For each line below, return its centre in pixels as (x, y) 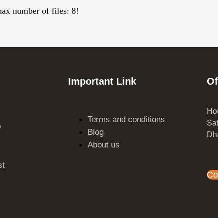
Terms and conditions (126, 120)
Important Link (102, 82)
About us (104, 145)
